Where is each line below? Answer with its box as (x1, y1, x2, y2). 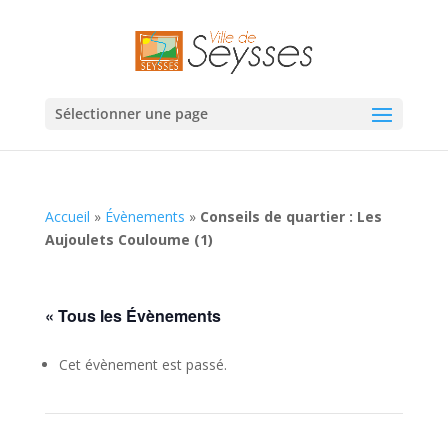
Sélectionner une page (54, 103, 208, 123)
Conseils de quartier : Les (199, 207, 382, 226)
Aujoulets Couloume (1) (44, 230, 213, 249)
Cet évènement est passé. (58, 355, 227, 374)
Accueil (44, 207, 90, 226)
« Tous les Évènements (44, 304, 221, 327)
